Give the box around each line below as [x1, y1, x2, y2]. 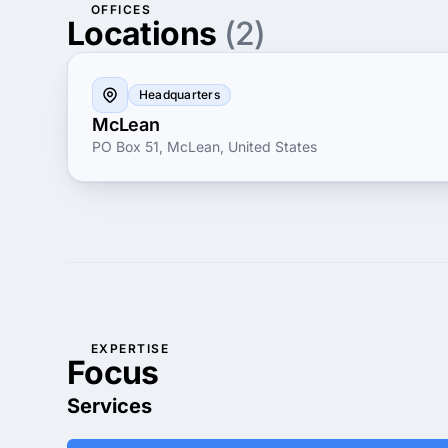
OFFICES [91, 2, 152, 17]
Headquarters [139, 87, 220, 102]
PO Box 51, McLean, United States [92, 138, 317, 155]
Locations [67, 14, 224, 53]
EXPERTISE [91, 341, 169, 356]
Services [67, 394, 152, 418]
